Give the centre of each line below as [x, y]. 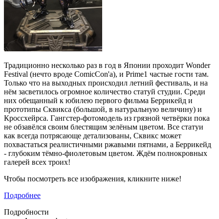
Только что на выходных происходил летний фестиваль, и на [106, 83]
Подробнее [22, 196]
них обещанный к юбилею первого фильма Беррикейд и [98, 101]
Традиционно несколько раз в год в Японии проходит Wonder [107, 66]
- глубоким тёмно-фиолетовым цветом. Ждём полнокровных [106, 153]
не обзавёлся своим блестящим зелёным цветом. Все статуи [104, 127]
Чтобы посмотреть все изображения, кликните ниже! [93, 179]
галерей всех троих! [37, 162]
